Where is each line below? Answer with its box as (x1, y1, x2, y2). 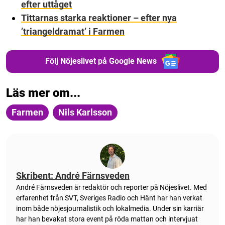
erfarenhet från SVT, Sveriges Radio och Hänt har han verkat (16, 193, 202, 202)
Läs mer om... (6, 85, 80, 100)
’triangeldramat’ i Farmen (21, 26, 125, 37)
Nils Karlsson (58, 106, 112, 118)
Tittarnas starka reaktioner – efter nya (21, 12, 177, 23)
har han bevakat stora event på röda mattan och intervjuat (16, 214, 198, 223)
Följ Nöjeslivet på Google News (45, 56, 157, 66)
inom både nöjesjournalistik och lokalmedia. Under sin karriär (16, 204, 204, 212)
